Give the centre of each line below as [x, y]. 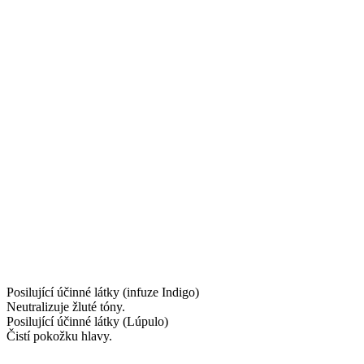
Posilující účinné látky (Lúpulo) [87, 321]
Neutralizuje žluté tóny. [66, 306]
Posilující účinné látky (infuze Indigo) [103, 292]
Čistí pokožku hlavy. [59, 336]
